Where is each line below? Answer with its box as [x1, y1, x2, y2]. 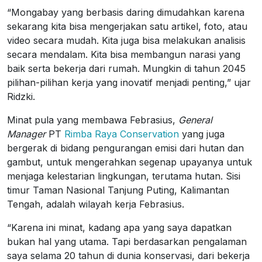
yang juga [179, 128, 225, 140]
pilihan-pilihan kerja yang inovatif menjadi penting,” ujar [7, 77, 251, 88]
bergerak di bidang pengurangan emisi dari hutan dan [7, 142, 244, 154]
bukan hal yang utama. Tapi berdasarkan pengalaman [7, 236, 247, 247]
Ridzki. [7, 91, 35, 102]
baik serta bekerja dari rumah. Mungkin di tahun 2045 [7, 63, 246, 74]
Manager [7, 128, 46, 140]
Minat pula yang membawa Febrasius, [7, 114, 178, 126]
